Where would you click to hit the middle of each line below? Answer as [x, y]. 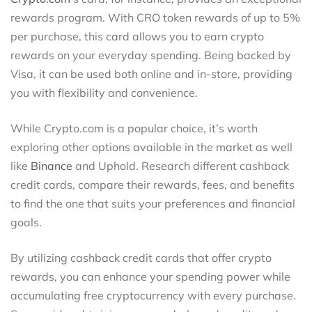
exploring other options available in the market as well [151, 147]
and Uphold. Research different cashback [181, 165]
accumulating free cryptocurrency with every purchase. [153, 295]
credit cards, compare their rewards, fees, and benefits [153, 184]
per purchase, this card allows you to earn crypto [137, 36]
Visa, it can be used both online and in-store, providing [151, 73]
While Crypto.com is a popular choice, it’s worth [134, 128]
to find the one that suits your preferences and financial [153, 203]
